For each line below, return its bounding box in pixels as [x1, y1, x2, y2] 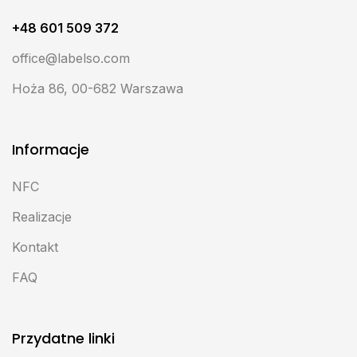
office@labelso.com [12, 49, 130, 66]
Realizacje [12, 208, 72, 225]
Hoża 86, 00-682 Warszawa [12, 80, 183, 96]
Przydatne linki [12, 328, 115, 348]
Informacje [12, 139, 89, 159]
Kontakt [12, 238, 58, 255]
